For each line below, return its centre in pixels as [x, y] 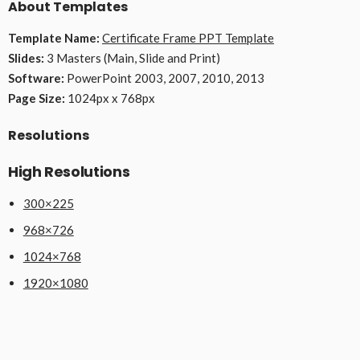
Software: [36, 78]
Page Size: [37, 98]
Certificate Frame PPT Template [188, 37]
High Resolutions [69, 171]
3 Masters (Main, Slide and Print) [132, 57]
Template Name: [54, 37]
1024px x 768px [110, 98]
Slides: [26, 57]
